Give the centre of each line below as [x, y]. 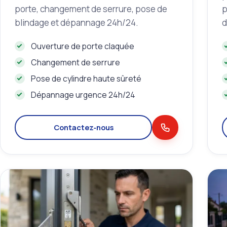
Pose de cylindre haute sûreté [86, 78]
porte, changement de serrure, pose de [91, 9]
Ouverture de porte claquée [83, 46]
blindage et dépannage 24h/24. [77, 22]
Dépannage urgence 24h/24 [83, 94]
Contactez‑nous [83, 127]
